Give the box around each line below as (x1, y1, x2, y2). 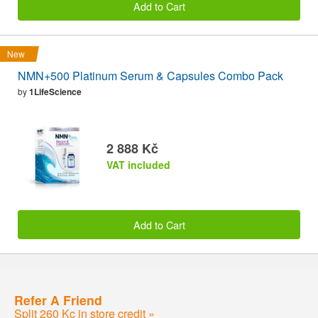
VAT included (106, 158, 170, 172)
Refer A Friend (14, 290, 102, 309)
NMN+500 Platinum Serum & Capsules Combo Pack (18, 67, 283, 84)
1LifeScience (29, 85, 82, 99)
